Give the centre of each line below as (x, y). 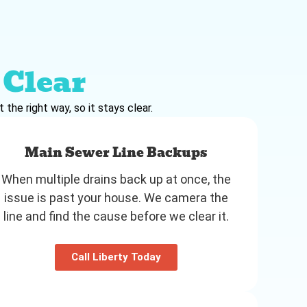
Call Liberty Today (116, 257)
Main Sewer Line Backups (116, 152)
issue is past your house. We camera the (116, 197)
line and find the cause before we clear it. (116, 216)
